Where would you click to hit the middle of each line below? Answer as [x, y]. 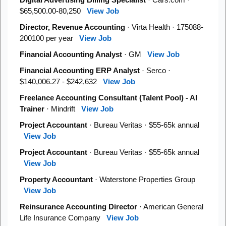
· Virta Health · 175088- [164, 27]
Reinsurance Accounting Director [78, 207]
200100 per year [49, 38]
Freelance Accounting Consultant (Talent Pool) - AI [108, 98]
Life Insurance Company [63, 218]
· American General [170, 207]
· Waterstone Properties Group [144, 179]
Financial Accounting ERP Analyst [80, 70]
